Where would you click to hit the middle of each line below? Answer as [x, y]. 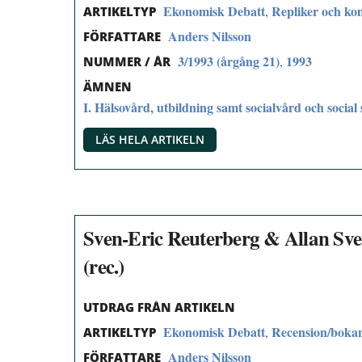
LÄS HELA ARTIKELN [150, 139]
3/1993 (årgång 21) [229, 61]
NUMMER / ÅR [127, 61]
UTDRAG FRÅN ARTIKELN [159, 307]
